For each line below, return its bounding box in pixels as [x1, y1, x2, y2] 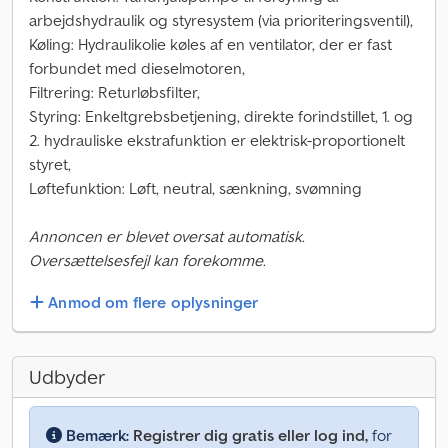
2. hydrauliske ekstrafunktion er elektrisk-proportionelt [29, 130, 405, 150]
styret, [29, 154, 71, 174]
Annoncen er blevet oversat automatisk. [29, 226, 305, 246]
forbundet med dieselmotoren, [29, 58, 245, 78]
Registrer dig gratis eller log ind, [133, 425, 368, 446]
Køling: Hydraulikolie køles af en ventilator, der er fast [29, 34, 392, 54]
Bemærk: [62, 425, 133, 446]
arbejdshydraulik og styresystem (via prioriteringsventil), [29, 10, 413, 30]
